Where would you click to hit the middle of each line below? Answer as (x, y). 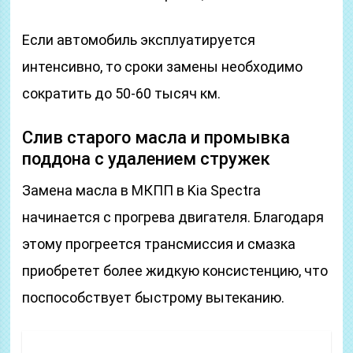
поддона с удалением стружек (147, 159)
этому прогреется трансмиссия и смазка (159, 244)
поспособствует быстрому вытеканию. (154, 297)
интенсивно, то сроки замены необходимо (163, 67)
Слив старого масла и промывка (156, 137)
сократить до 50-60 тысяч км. (122, 93)
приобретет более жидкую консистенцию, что (175, 271)
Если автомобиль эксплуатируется (139, 40)
